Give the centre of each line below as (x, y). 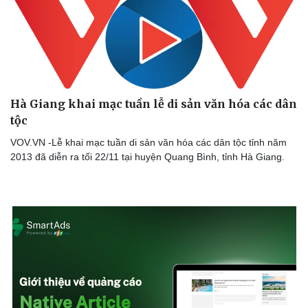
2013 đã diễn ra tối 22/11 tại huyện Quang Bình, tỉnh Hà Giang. (147, 156)
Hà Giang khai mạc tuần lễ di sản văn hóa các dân (154, 103)
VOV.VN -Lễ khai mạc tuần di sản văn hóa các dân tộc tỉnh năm (148, 142)
